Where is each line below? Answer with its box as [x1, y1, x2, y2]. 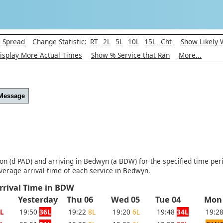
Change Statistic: [26, 36, 89, 46]
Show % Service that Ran [91, 50, 170, 60]
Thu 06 [67, 194, 93, 206]
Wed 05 [111, 194, 140, 206]
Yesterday [18, 194, 62, 206]
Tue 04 [155, 194, 181, 206]
